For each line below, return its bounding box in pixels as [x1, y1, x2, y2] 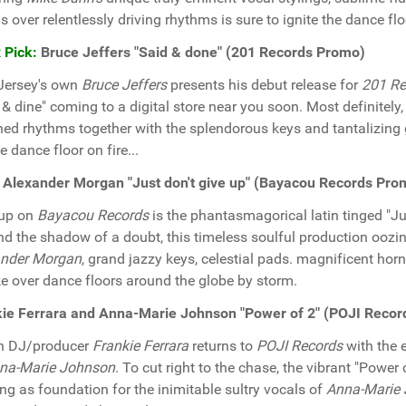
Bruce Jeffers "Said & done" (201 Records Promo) [37, 43, 365, 61]
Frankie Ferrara [92, 337, 188, 354]
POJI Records [256, 337, 343, 354]
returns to [188, 337, 256, 354]
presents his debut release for [167, 76, 362, 93]
